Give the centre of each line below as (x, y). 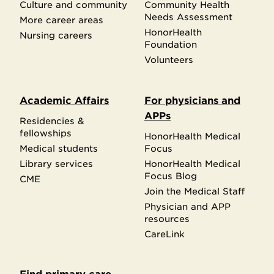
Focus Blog (171, 176)
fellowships (46, 133)
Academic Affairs (64, 101)
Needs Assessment (188, 17)
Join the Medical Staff (194, 191)
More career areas (61, 20)
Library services (56, 164)
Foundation (171, 44)
